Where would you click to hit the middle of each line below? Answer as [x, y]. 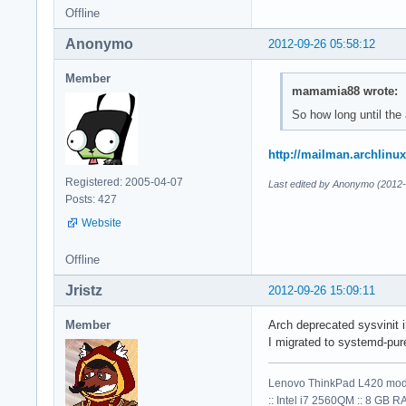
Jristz [84, 291]
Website [101, 223]
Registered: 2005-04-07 [124, 183]
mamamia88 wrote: [344, 91]
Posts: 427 [91, 200]
